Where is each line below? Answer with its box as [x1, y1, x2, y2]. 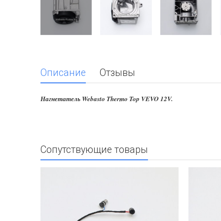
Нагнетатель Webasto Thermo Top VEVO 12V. [40, 94, 173, 104]
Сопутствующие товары [40, 144, 148, 156]
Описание [40, 67, 86, 79]
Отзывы [100, 67, 135, 79]
